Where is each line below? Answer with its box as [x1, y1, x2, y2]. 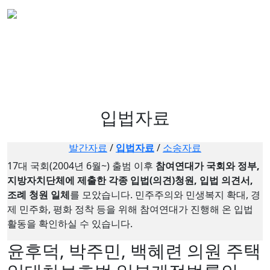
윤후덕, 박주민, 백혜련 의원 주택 [7, 238, 261, 262]
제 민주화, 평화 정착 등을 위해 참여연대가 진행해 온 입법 [7, 202, 253, 216]
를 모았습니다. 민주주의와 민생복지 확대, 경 [70, 187, 260, 201]
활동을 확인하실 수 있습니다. [7, 216, 133, 230]
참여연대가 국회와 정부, [155, 159, 260, 172]
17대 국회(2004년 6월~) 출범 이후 [7, 159, 155, 172]
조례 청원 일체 [7, 187, 70, 201]
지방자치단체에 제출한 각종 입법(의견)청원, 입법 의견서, [7, 173, 253, 187]
